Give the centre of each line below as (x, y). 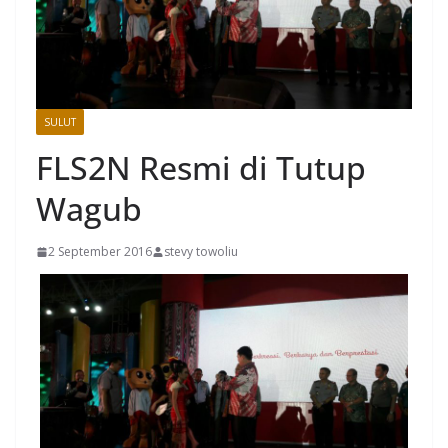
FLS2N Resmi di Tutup (201, 168)
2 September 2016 (100, 252)
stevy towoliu (201, 252)
